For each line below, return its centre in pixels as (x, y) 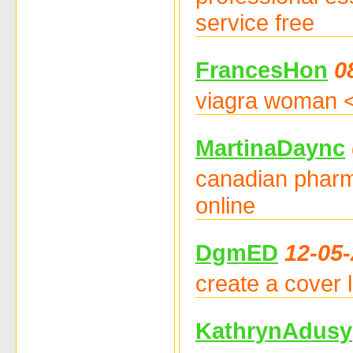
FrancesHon (262, 69)
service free (255, 22)
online (225, 205)
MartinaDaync (270, 147)
